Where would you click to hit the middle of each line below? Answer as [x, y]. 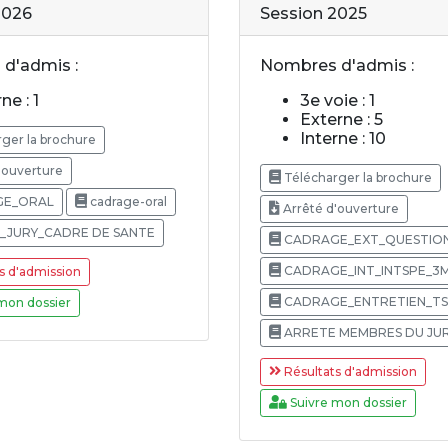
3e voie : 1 [337, 100]
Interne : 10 [343, 138]
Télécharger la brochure [356, 177]
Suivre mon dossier [347, 402]
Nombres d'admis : [337, 65]
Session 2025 [313, 13]
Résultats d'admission [349, 371]
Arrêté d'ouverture [339, 208]
